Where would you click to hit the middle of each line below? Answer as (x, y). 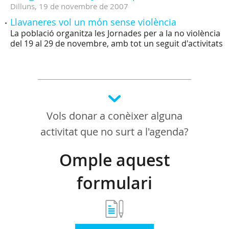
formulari (114, 183)
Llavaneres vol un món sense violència (93, 22)
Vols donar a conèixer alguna (114, 116)
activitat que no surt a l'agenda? (114, 132)
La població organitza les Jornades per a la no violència (115, 33)
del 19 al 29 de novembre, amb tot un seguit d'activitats (117, 43)
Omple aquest (114, 160)
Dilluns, (24, 6)
